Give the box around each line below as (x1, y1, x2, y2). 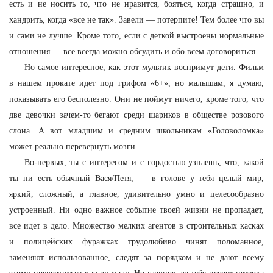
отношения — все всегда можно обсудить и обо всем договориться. (9, 47, 258, 56)
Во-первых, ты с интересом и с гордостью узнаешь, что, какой (24, 158, 264, 167)
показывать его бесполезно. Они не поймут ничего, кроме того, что (9, 94, 264, 104)
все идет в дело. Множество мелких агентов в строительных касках (9, 221, 264, 230)
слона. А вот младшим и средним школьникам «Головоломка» (9, 126, 264, 135)
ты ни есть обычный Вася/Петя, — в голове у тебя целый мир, (9, 174, 264, 183)
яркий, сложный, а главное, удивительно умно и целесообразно (9, 190, 264, 199)
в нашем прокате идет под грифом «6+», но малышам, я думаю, (9, 79, 264, 88)
